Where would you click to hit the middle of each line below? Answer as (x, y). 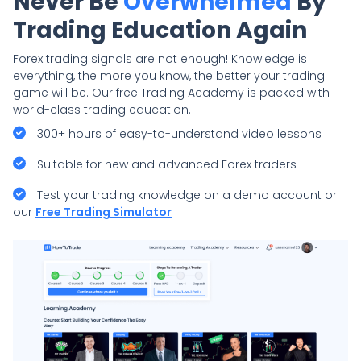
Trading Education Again (160, 30)
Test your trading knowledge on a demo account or (185, 195)
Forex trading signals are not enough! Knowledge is (160, 59)
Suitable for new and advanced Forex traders (165, 164)
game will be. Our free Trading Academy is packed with (171, 93)
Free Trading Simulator (104, 212)
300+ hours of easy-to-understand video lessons (178, 134)
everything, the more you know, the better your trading (169, 76)
